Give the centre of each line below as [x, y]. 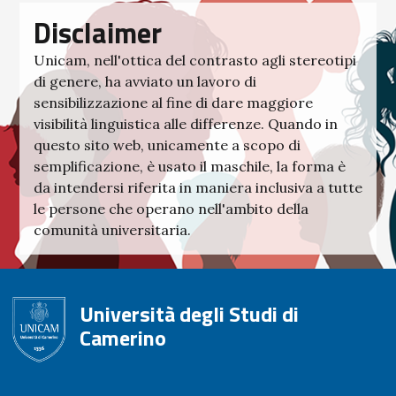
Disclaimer [98, 33]
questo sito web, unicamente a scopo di [167, 145]
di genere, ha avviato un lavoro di [145, 82]
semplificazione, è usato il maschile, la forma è [190, 167]
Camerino [123, 338]
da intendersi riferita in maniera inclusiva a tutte [198, 188]
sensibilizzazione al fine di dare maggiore [173, 103]
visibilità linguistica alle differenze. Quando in [186, 124]
